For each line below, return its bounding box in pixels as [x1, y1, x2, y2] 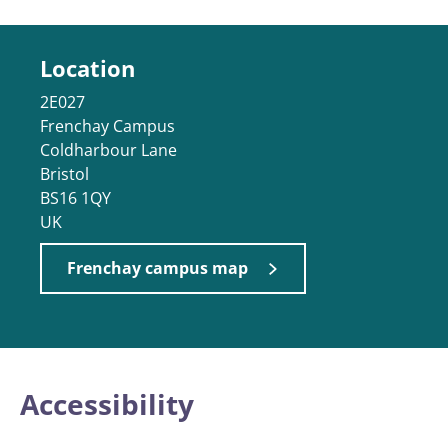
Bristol [40, 163, 89, 185]
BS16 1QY [40, 187, 111, 209]
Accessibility [20, 385, 194, 423]
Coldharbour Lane [40, 139, 177, 161]
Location [40, 53, 135, 83]
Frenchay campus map [67, 257, 248, 279]
